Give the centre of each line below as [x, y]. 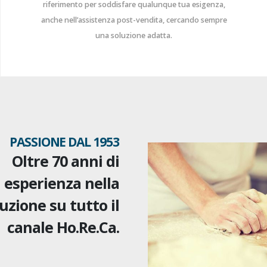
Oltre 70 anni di [66, 161]
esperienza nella [62, 183]
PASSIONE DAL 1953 [64, 142]
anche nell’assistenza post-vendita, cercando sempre [134, 20]
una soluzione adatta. [134, 36]
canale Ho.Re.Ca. [63, 227]
